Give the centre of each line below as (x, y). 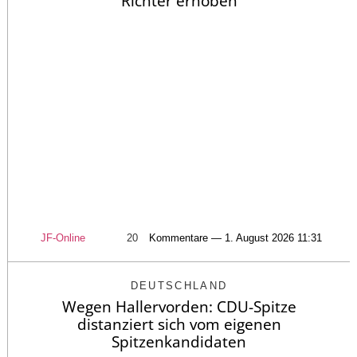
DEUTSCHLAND (179, 286)
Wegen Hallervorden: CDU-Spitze (179, 307)
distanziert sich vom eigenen (179, 324)
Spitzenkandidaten (179, 342)
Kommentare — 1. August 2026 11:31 (235, 238)
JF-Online (63, 238)
